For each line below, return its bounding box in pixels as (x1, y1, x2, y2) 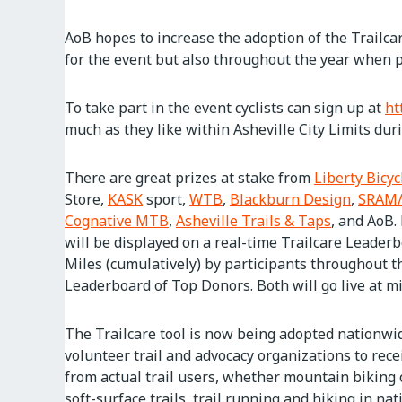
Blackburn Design (230, 189, 351, 209)
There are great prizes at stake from (65, 168, 314, 188)
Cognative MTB (65, 211, 169, 231)
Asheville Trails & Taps (176, 211, 331, 231)
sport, (143, 189, 189, 209)
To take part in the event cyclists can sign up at (65, 98, 385, 118)
